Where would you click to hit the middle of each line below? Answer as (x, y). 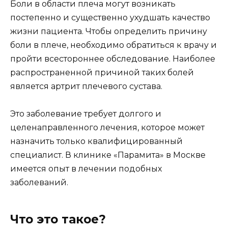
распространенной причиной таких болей (102, 73)
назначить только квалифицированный (96, 141)
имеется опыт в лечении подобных (86, 169)
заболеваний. (39, 183)
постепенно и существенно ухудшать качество (110, 18)
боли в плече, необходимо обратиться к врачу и (113, 45)
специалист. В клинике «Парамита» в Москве (108, 155)
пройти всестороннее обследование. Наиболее (113, 59)
